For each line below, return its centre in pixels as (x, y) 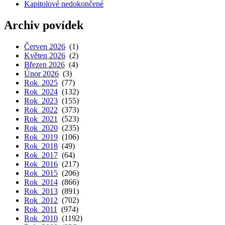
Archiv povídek (44, 25)
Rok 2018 (41, 146)
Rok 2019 (41, 137)
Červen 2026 (45, 47)
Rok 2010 (41, 218)
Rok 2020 (41, 128)
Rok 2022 (41, 110)
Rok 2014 (41, 182)
